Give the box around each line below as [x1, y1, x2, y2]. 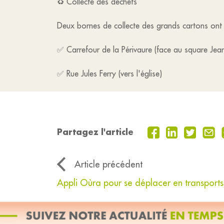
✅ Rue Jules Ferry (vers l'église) [57, 68, 162, 78]
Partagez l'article [57, 126, 133, 137]
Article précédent [74, 158, 142, 170]
